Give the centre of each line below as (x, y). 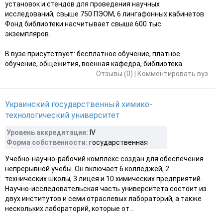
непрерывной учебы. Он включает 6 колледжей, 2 (87, 168)
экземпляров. (28, 34)
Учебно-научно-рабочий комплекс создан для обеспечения (104, 159)
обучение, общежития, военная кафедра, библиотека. (94, 63)
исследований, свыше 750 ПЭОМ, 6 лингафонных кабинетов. (105, 14)
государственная (118, 142)
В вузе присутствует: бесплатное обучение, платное (93, 54)
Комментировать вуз (173, 73)
